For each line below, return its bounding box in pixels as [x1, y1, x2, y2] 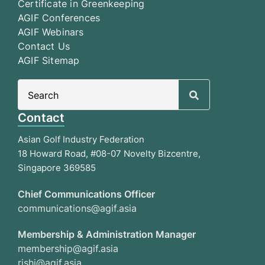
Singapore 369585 [18, 162, 96, 174]
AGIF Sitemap [18, 54, 80, 67]
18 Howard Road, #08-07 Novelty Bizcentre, [18, 148, 201, 160]
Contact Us [18, 40, 70, 53]
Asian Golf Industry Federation [18, 134, 144, 146]
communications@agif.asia [18, 202, 137, 215]
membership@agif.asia [18, 243, 118, 255]
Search [208, 80, 239, 93]
